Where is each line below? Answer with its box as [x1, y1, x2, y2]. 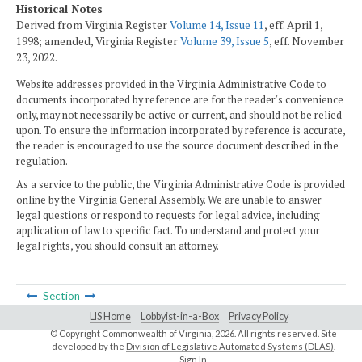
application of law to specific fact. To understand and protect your [16, 224, 320, 238]
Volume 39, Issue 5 [180, 34, 269, 49]
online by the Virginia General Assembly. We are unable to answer [16, 193, 322, 208]
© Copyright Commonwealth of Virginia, [49, 328, 215, 339]
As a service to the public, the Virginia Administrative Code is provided [16, 178, 345, 192]
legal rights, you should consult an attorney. [16, 239, 219, 254]
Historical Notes [16, 2, 103, 17]
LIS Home [90, 310, 131, 323]
